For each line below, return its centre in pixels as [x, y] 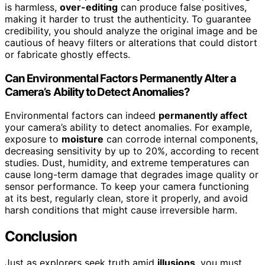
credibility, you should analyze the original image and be [131, 30]
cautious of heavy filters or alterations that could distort [131, 42]
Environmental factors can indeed [82, 116]
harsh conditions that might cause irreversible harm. [121, 210]
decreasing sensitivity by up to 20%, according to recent [132, 151]
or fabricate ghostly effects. [67, 54]
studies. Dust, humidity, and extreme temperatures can [127, 163]
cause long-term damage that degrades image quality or [132, 175]
